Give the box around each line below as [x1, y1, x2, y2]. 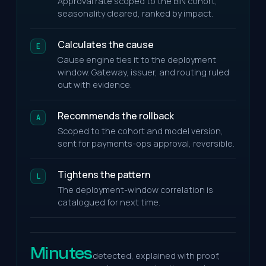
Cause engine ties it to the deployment [58, 54, 216, 65]
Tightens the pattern [58, 168, 150, 181]
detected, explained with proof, [92, 250, 220, 261]
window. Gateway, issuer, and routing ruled [58, 66, 229, 78]
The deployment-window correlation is [58, 184, 213, 195]
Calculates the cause [58, 38, 154, 51]
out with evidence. [58, 79, 132, 90]
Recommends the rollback [58, 109, 174, 122]
